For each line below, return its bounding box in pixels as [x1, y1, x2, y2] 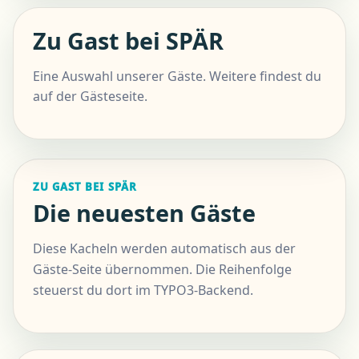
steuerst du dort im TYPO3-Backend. [33, 281, 253, 300]
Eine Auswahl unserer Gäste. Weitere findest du [33, 67, 321, 85]
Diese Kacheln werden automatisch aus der [33, 240, 296, 258]
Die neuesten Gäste [33, 197, 256, 229]
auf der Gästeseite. [33, 87, 147, 105]
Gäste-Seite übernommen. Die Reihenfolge [33, 260, 292, 279]
